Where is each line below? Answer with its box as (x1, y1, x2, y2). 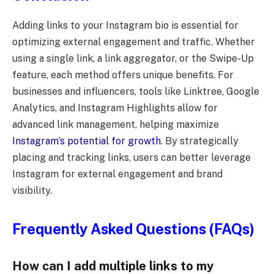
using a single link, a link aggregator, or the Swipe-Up (12, 52, 254, 64)
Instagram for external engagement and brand (12, 168, 223, 180)
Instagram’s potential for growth (12, 135, 161, 147)
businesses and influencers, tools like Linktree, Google (12, 85, 259, 97)
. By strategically (161, 135, 239, 147)
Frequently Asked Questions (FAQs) (12, 220, 254, 237)
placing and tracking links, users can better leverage (12, 151, 251, 163)
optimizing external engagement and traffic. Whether (12, 35, 255, 48)
